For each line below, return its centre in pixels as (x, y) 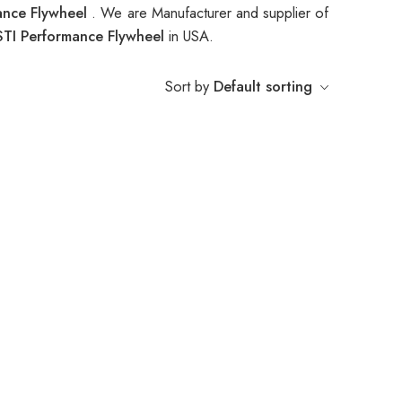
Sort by (187, 87)
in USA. (191, 36)
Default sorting (263, 87)
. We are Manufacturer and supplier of (210, 13)
